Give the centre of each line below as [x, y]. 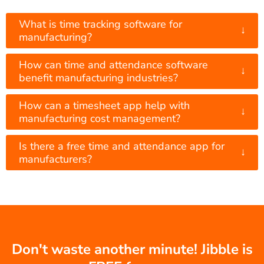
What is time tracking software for [100, 24]
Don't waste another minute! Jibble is [132, 250]
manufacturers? [55, 159]
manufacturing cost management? [100, 119]
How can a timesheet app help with [104, 106]
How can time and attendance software [113, 65]
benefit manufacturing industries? [98, 78]
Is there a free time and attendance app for [122, 146]
